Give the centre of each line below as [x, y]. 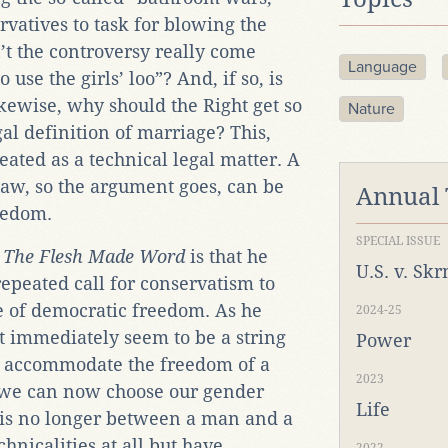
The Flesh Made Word [96, 256]
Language [383, 67]
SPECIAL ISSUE [398, 241]
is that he [229, 256]
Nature [372, 109]
